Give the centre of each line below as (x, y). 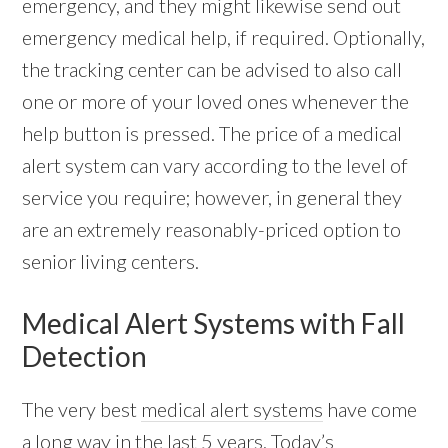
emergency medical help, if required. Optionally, (224, 36)
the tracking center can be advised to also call (212, 68)
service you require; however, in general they (212, 196)
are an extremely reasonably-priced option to (212, 228)
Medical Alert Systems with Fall (214, 322)
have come (370, 408)
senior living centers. (111, 260)
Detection (85, 355)
